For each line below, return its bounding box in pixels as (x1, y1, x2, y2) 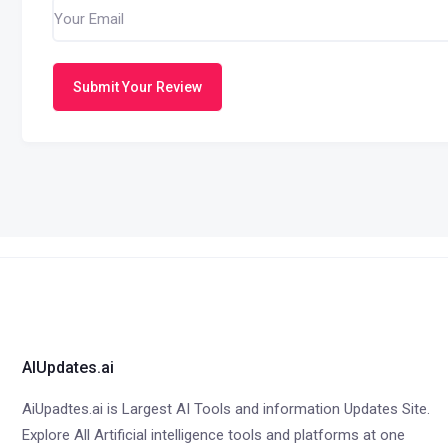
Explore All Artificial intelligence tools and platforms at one (22, 426, 405, 444)
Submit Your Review (73, 78, 202, 95)
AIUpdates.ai (22, 358, 114, 377)
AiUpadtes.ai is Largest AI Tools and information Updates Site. (22, 400, 430, 418)
